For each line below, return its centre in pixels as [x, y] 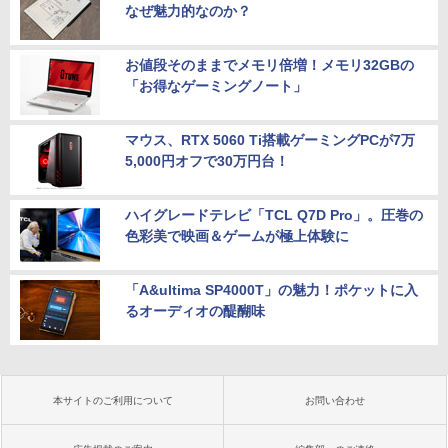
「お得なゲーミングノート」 [216, 85]
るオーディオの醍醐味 [195, 310]
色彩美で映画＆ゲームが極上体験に [237, 235]
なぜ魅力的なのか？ [188, 10]
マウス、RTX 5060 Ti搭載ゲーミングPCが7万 [270, 139]
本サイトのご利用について [113, 400]
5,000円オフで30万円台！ [207, 160]
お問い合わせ [335, 400]
